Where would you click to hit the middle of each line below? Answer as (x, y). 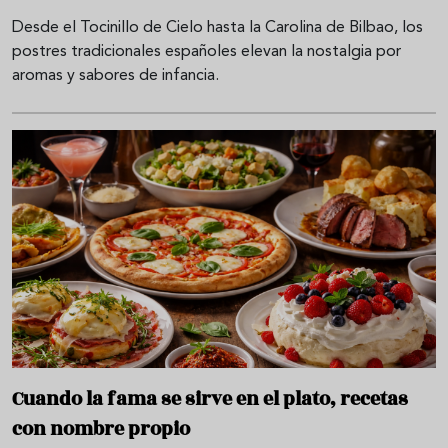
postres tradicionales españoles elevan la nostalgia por (206, 52)
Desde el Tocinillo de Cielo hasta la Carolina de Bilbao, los (217, 28)
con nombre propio (101, 429)
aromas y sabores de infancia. (115, 76)
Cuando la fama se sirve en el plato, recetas (210, 399)
